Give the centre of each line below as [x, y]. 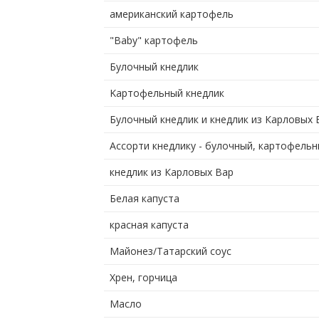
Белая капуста [144, 199]
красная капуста [149, 225]
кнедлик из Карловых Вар [171, 172]
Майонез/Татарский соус [170, 251]
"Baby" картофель [153, 41]
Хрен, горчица [143, 278]
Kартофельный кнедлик [167, 93]
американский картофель [171, 14]
